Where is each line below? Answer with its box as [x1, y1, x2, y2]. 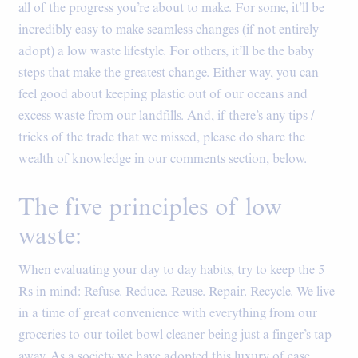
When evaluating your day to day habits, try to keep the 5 [18, 262, 324, 280]
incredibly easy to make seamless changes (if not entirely [18, 22, 319, 39]
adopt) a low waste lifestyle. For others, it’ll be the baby [18, 43, 314, 61]
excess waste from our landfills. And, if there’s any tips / [18, 108, 315, 125]
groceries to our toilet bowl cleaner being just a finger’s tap [18, 327, 332, 344]
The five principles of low [18, 193, 282, 225]
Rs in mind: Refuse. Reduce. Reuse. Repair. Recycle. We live [18, 284, 335, 301]
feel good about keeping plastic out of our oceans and [18, 86, 308, 104]
